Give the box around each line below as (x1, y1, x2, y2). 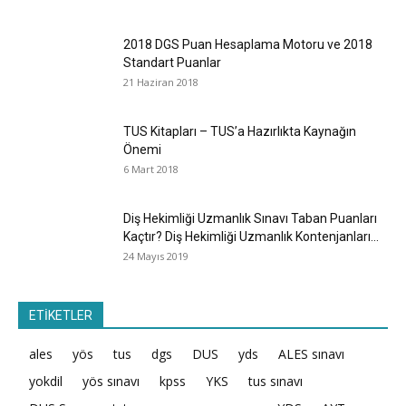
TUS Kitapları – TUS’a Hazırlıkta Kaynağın (123, 123, 356, 139)
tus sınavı (248, 372, 303, 390)
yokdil (29, 372, 63, 390)
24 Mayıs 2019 (123, 248, 188, 263)
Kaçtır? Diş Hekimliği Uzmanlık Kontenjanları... (123, 228, 379, 244)
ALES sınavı (278, 344, 344, 362)
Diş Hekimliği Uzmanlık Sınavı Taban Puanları (123, 210, 377, 226)
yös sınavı (82, 372, 140, 390)
